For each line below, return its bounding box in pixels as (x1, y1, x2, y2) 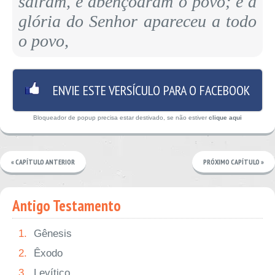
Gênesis (34, 228, 72, 239)
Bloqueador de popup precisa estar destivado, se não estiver (33, 114, 209, 121)
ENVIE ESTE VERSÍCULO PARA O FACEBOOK (25, 82, 250, 99)
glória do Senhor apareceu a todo (18, 12, 257, 31)
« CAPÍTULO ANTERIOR (11, 157, 75, 166)
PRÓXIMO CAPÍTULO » (203, 157, 264, 166)
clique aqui (209, 114, 242, 121)
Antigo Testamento (12, 196, 121, 215)
